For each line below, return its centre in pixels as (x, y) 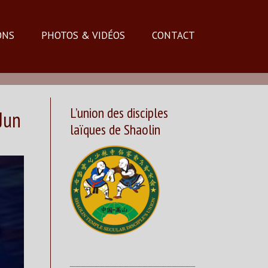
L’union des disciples (119, 112)
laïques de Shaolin (115, 129)
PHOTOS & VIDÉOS (83, 35)
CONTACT (173, 35)
